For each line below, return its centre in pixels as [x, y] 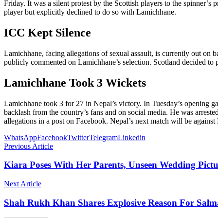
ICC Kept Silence [47, 32]
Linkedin [132, 137]
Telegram [103, 137]
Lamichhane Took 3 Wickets [75, 82]
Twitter [78, 137]
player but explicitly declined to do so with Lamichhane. [90, 12]
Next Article [23, 184]
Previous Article [28, 146]
